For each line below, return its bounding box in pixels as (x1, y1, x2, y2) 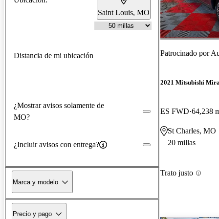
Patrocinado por (160, 48, 211, 57)
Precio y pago (13, 210, 52, 218)
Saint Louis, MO (98, 8, 150, 17)
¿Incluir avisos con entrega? (14, 140, 99, 149)
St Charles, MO (168, 127, 216, 135)
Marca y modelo (13, 178, 58, 186)
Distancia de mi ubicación (14, 51, 93, 60)
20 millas (168, 138, 196, 147)
